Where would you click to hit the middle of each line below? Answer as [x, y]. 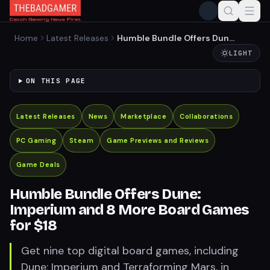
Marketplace [144, 116]
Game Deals [38, 165]
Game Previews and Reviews [158, 140]
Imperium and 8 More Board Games [130, 210]
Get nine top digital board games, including [130, 251]
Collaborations [206, 116]
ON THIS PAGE [56, 81]
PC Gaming [36, 140]
